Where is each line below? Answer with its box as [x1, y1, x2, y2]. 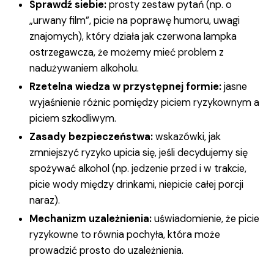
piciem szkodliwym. [29, 111, 116, 125]
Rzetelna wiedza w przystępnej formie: [29, 80, 221, 93]
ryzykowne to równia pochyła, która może [29, 228, 220, 241]
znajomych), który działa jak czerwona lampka [29, 29, 237, 43]
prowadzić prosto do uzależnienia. [29, 243, 183, 257]
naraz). [29, 193, 60, 207]
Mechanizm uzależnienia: [29, 212, 152, 225]
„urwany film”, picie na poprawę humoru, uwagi [29, 13, 240, 27]
